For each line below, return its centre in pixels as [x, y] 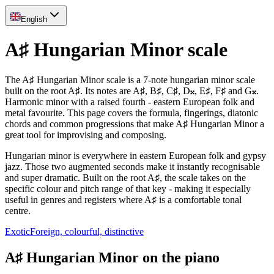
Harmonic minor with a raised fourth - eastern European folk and [130, 102]
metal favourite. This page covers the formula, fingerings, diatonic [131, 113]
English [34, 19]
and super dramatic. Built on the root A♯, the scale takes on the [125, 177]
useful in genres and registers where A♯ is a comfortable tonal [123, 199]
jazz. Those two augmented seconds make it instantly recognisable [132, 166]
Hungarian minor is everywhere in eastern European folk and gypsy [135, 155]
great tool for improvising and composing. [86, 135]
